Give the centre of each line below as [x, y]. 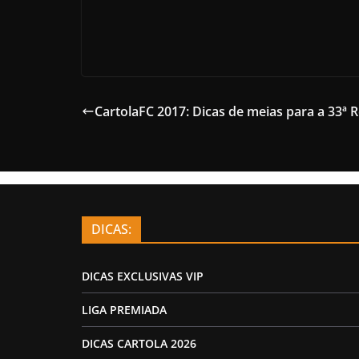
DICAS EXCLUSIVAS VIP [143, 276]
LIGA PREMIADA [124, 309]
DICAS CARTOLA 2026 [139, 343]
